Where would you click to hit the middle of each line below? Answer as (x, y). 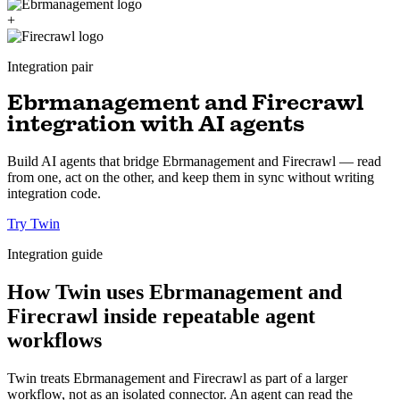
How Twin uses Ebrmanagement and (175, 292)
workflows (54, 341)
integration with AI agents (156, 125)
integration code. (54, 194)
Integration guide (55, 254)
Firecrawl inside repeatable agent (161, 317)
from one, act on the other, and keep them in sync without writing (191, 178)
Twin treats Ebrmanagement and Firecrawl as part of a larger (177, 378)
